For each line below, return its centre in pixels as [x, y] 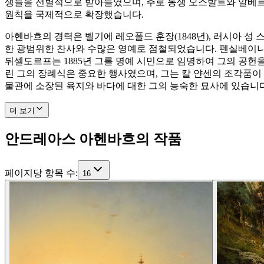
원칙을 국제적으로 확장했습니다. [74, 14]
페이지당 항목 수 [40, 173]
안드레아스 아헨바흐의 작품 [93, 139]
